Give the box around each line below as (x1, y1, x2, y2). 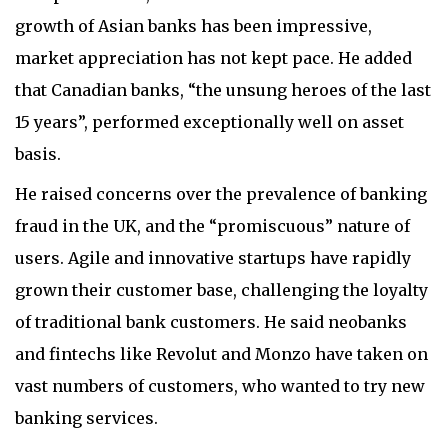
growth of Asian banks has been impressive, (15, 16, 372, 36)
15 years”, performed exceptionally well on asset (15, 112, 404, 132)
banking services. (15, 408, 158, 428)
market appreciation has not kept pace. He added (15, 48, 412, 68)
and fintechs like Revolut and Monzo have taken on (15, 344, 428, 364)
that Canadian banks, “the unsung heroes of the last (15, 80, 431, 100)
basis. (15, 144, 61, 164)
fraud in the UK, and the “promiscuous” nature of (15, 216, 410, 236)
